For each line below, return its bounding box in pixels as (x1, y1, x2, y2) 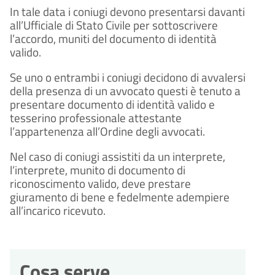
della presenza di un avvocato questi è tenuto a (10, 82, 241, 100)
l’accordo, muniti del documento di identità (10, 30, 217, 48)
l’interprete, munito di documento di (10, 161, 185, 179)
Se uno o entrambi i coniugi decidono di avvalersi (10, 69, 246, 87)
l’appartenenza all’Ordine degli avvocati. (10, 123, 205, 141)
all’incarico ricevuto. (10, 202, 106, 220)
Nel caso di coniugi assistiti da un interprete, (10, 148, 225, 166)
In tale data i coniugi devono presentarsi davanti (10, 3, 245, 21)
